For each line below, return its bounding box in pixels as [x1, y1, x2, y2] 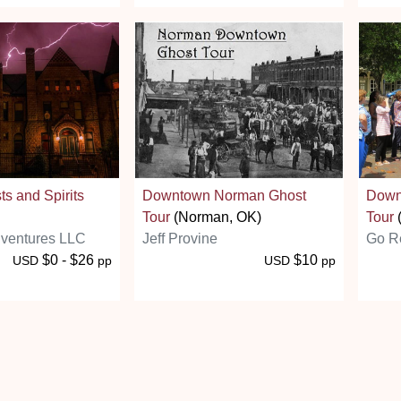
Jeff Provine [142, 230, 218, 246]
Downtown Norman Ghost [142, 187, 306, 203]
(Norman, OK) [170, 209, 261, 225]
